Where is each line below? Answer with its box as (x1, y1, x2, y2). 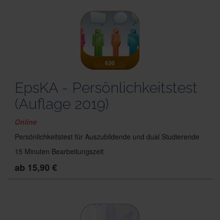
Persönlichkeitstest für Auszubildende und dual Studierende (15, 132, 199, 141)
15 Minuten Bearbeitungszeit (15, 146, 104, 156)
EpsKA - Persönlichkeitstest (15, 79, 197, 96)
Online (15, 117, 39, 127)
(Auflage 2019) (15, 95, 109, 112)
